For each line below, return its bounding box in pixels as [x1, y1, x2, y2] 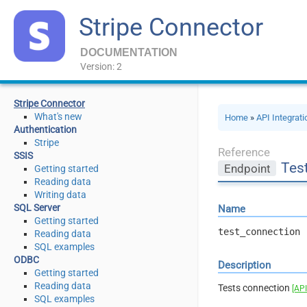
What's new [34, 111, 82, 122]
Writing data [34, 189, 86, 200]
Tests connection [218, 282, 293, 293]
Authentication [14, 124, 77, 135]
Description [218, 258, 271, 271]
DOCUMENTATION [80, 47, 177, 58]
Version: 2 [80, 61, 122, 72]
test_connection [218, 225, 301, 237]
